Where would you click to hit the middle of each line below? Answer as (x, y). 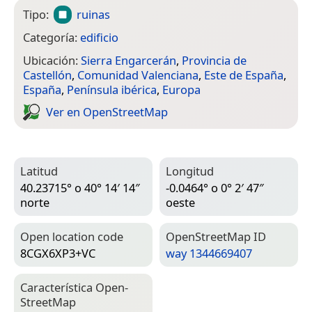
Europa (181, 89)
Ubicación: (52, 60)
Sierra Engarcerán (128, 60)
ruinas (94, 15)
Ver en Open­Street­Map (107, 112)
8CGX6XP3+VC (58, 253)
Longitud (190, 171)
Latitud (39, 171)
